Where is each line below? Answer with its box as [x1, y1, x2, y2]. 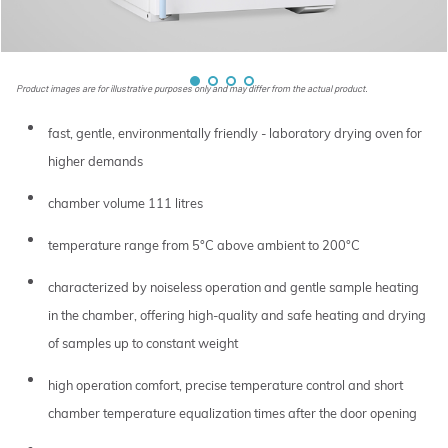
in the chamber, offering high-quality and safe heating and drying [47, 306, 426, 323]
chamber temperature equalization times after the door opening [47, 404, 417, 421]
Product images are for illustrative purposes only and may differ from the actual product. [16, 81, 369, 94]
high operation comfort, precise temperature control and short [47, 376, 403, 393]
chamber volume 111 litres [47, 194, 203, 211]
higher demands [47, 152, 143, 169]
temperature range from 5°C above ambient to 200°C [47, 236, 360, 253]
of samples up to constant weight [47, 334, 238, 351]
